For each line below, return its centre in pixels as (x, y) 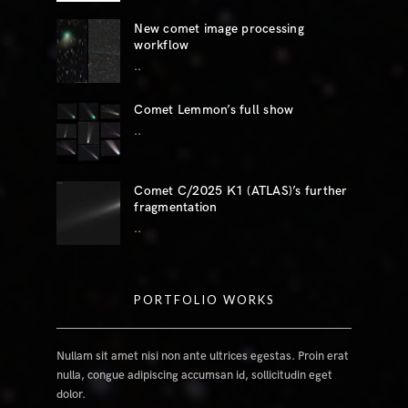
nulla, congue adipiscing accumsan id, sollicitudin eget (195, 376)
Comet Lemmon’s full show (214, 110)
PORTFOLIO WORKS (204, 300)
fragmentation (176, 208)
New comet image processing (219, 29)
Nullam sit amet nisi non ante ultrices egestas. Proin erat (203, 357)
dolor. (71, 395)
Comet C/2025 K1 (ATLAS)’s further (241, 191)
